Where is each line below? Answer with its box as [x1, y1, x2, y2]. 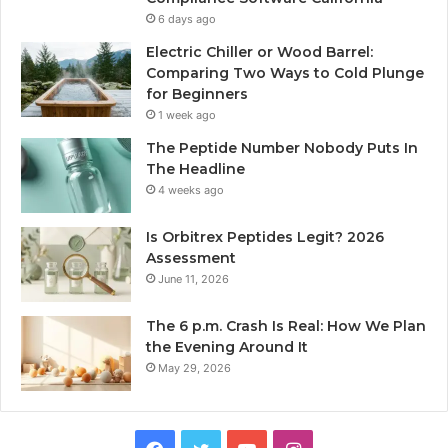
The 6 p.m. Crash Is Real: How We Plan [146, 317, 426, 336]
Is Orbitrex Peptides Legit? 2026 [146, 228, 384, 247]
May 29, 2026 [158, 361, 231, 376]
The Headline [146, 160, 245, 179]
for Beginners [146, 85, 248, 104]
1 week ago [158, 108, 216, 123]
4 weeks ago [158, 183, 224, 198]
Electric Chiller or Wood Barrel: [146, 43, 373, 62]
